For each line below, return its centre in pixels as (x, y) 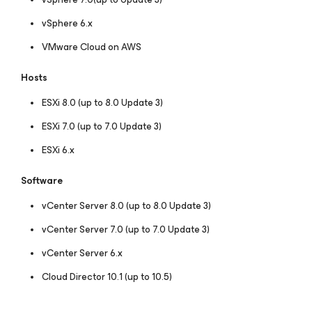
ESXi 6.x (59, 150)
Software (42, 181)
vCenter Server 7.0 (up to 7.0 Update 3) (126, 230)
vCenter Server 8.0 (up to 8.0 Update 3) (126, 206)
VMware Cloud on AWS (93, 47)
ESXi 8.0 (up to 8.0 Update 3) (103, 103)
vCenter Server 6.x (82, 253)
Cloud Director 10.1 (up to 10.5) (107, 277)
